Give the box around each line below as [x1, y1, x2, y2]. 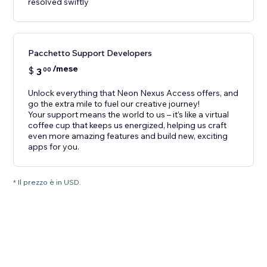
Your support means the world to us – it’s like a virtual [28, 109, 229, 120]
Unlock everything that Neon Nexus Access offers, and [28, 88, 239, 99]
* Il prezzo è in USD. [13, 178, 82, 187]
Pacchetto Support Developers [28, 48, 153, 59]
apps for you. [28, 141, 80, 153]
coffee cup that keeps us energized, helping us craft [28, 120, 227, 131]
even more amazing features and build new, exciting [28, 131, 228, 142]
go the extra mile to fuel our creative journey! [28, 98, 200, 110]
